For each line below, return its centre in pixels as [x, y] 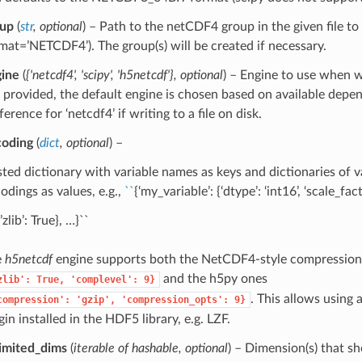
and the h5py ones [213, 279]
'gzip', [95, 300]
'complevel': [104, 280]
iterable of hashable [126, 349]
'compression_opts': [175, 300]
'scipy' [95, 76]
